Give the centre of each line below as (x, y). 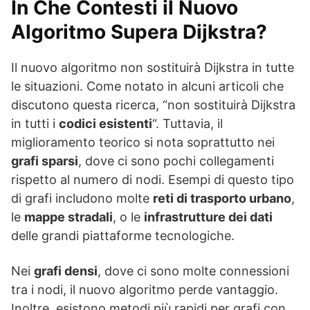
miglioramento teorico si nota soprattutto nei (143, 143)
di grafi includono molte (82, 199)
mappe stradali (69, 217)
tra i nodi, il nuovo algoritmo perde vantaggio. (145, 290)
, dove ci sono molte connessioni (193, 271)
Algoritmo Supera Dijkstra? (139, 32)
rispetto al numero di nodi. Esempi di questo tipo (153, 180)
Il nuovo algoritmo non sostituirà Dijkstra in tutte (153, 68)
